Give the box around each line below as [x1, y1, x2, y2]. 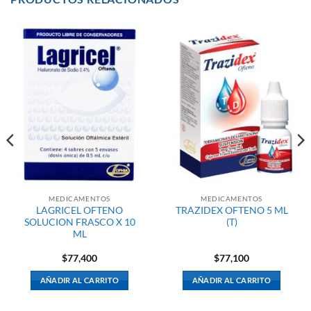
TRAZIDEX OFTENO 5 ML [175, 204, 288, 216]
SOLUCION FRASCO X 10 [24, 216, 135, 228]
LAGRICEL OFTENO [36, 204, 123, 216]
